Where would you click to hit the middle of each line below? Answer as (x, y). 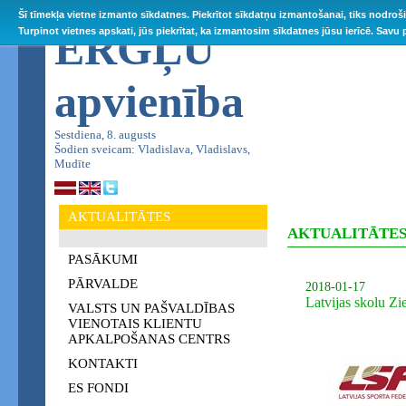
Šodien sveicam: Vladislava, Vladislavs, (152, 149)
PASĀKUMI (103, 259)
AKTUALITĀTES (119, 217)
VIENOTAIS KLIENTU (135, 324)
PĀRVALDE (103, 284)
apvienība (149, 101)
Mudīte (72, 164)
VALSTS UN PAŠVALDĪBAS (151, 308)
